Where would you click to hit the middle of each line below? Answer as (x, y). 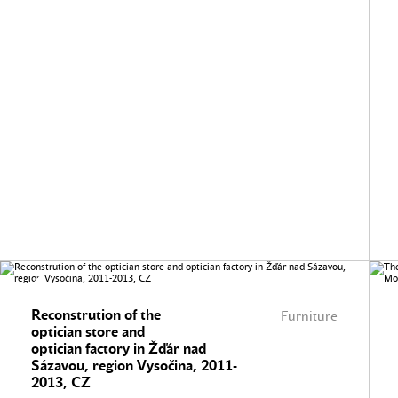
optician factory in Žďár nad (119, 349)
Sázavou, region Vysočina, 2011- (134, 366)
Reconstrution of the (96, 315)
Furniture (309, 316)
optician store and (88, 332)
